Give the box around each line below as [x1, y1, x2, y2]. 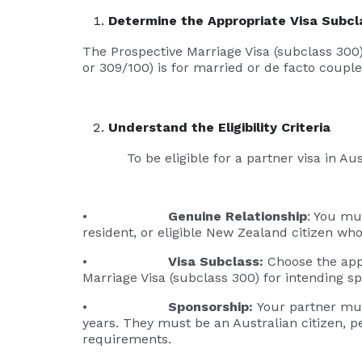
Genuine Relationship [168, 208, 307, 224]
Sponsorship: [168, 298, 253, 314]
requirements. [82, 330, 171, 347]
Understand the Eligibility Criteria [108, 119, 330, 135]
